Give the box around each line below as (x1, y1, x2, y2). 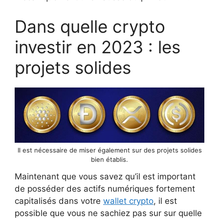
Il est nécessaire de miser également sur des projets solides (17, 146, 202, 154)
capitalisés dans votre (15, 196, 103, 206)
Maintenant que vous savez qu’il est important (15, 172, 196, 182)
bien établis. (91, 155, 128, 164)
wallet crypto (103, 196, 153, 206)
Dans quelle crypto (15, 16, 165, 37)
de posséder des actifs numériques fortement (15, 184, 195, 194)
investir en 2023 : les (15, 36, 180, 57)
